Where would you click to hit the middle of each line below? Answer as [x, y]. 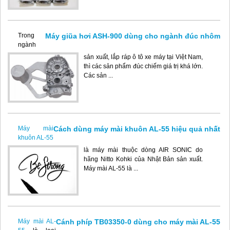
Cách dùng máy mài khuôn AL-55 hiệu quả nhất [137, 129]
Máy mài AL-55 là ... [111, 168]
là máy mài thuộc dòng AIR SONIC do [143, 150]
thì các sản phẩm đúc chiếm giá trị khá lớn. [143, 66]
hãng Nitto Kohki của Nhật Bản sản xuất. [143, 159]
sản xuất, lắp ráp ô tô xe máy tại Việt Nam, [143, 57]
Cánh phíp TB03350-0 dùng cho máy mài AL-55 [138, 222]
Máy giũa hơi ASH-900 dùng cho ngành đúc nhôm [133, 36]
